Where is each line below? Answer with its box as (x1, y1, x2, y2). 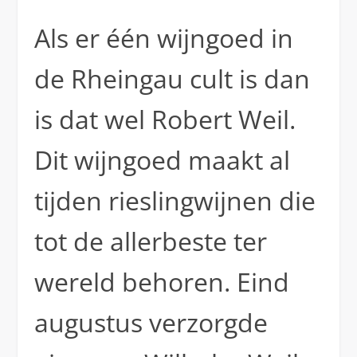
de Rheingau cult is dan (33, 61, 310, 96)
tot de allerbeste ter (33, 224, 267, 258)
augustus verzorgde (33, 305, 268, 339)
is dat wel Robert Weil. (33, 102, 296, 136)
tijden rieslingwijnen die (33, 183, 316, 218)
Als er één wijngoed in (33, 21, 293, 55)
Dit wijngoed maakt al (33, 143, 290, 177)
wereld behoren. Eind (33, 265, 289, 299)
